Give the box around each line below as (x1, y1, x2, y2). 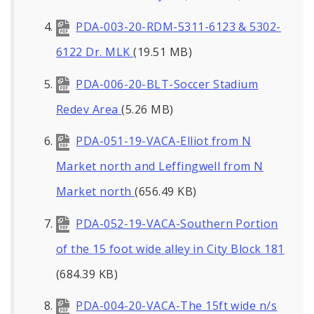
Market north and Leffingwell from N (56, 158, 264, 175)
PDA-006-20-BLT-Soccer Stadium (76, 76, 259, 92)
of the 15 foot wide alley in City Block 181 (56, 240, 285, 257)
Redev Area (56, 101, 122, 117)
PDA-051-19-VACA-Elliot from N (76, 133, 252, 149)
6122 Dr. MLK (56, 43, 134, 60)
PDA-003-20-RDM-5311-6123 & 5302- (76, 18, 281, 34)
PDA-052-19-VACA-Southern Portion (76, 215, 278, 231)
